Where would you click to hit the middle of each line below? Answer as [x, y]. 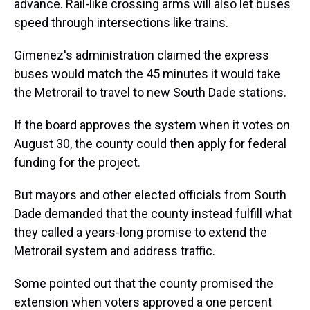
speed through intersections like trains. [122, 23]
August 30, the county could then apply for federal [150, 144]
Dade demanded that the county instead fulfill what [153, 214]
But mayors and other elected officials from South [150, 195]
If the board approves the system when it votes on [152, 125]
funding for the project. [79, 163]
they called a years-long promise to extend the [140, 232]
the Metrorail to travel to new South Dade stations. [150, 93]
